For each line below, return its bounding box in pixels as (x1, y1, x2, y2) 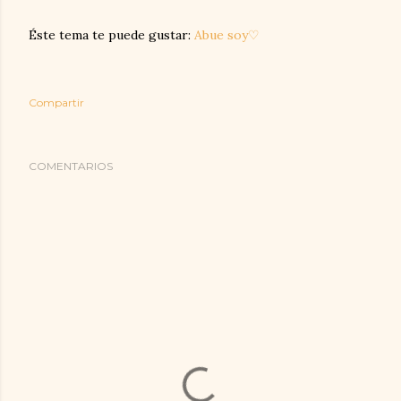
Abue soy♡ (194, 26, 260, 43)
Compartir (29, 95, 84, 109)
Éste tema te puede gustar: (29, 26, 194, 43)
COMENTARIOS (29, 158, 113, 173)
